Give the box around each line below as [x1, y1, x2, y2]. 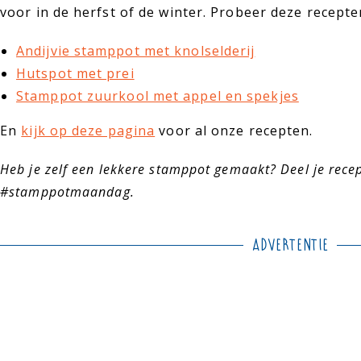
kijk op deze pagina [21, 121, 156, 139]
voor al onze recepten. [155, 121, 313, 139]
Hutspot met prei [16, 64, 135, 82]
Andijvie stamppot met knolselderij [16, 41, 255, 60]
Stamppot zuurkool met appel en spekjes [16, 86, 299, 105]
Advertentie [251, 234, 329, 255]
